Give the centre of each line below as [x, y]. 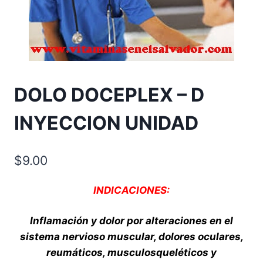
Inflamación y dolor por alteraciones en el [131, 221]
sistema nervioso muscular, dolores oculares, [131, 237]
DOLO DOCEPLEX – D [109, 95]
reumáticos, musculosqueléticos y [131, 253]
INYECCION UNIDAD [106, 123]
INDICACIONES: [131, 190]
